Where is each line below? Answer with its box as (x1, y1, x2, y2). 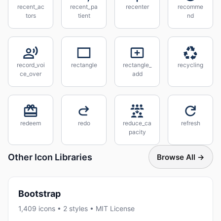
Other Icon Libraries (8, 151, 92, 162)
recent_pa (70, 3, 98, 10)
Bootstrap (18, 188, 61, 199)
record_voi (16, 61, 45, 69)
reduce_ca (123, 119, 151, 127)
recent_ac (17, 3, 44, 10)
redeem (20, 119, 41, 127)
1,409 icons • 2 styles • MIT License (18, 204, 135, 213)
